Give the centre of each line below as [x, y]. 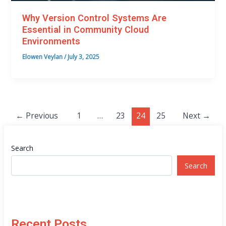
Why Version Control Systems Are [95, 18]
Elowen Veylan [43, 56]
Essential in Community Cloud [86, 30]
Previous [41, 116]
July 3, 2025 [84, 56]
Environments [51, 41]
